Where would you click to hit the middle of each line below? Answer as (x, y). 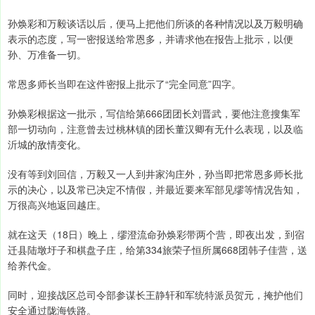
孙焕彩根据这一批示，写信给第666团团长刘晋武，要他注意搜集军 (154, 114)
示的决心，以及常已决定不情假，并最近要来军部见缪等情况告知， (155, 189)
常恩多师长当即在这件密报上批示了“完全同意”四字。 (124, 84)
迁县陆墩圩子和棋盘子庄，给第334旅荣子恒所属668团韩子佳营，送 (157, 250)
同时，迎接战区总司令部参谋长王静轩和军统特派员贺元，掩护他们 (155, 295)
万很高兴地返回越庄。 (57, 205)
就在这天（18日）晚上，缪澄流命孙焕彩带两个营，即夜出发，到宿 (156, 234)
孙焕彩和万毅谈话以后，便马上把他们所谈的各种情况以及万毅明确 (155, 24)
